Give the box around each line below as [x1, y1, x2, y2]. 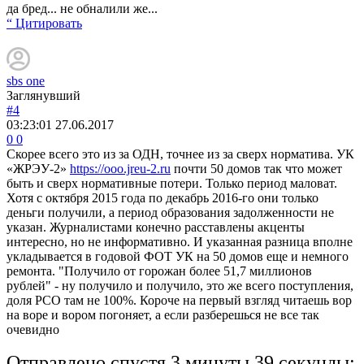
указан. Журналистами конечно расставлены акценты [6, 219, 305, 234]
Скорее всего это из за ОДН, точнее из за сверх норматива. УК [6, 146, 354, 161]
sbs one [6, 73, 45, 88]
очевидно [6, 322, 59, 336]
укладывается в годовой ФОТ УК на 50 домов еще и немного [6, 249, 349, 263]
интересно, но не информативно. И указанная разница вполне [6, 234, 353, 249]
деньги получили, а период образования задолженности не [6, 205, 334, 219]
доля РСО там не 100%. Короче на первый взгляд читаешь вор [6, 292, 352, 307]
